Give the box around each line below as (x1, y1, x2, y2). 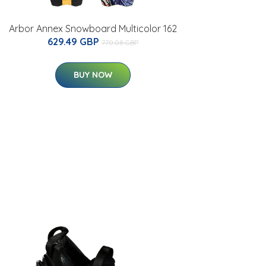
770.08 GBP (101, 38, 138, 47)
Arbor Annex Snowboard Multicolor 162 (8, 23, 177, 34)
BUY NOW (73, 69, 112, 80)
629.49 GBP (47, 36, 102, 47)
